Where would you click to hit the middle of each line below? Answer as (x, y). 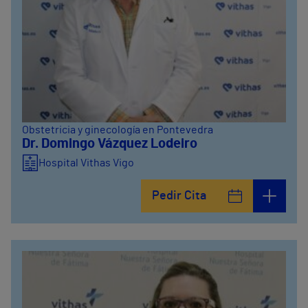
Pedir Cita (179, 196)
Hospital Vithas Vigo (86, 163)
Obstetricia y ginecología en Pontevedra (118, 130)
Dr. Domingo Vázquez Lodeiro (110, 144)
